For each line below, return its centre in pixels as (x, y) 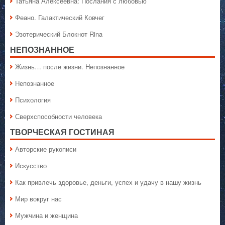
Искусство (31, 166)
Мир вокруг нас (38, 199)
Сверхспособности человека (59, 117)
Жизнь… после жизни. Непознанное (70, 67)
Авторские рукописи (46, 149)
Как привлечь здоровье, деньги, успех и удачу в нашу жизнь (108, 182)
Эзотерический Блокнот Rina (59, 34)
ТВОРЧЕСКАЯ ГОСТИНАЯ (62, 133)
